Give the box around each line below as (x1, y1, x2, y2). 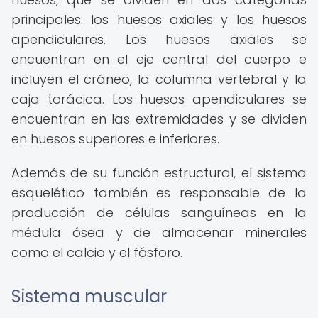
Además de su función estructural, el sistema (11, 164, 307, 182)
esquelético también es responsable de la (11, 184, 307, 202)
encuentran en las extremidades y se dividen (11, 110, 307, 128)
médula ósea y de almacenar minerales (11, 224, 307, 241)
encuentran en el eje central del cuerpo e (11, 50, 307, 68)
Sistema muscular (11, 285, 167, 308)
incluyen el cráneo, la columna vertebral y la (11, 70, 307, 88)
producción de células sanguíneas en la (11, 204, 307, 221)
